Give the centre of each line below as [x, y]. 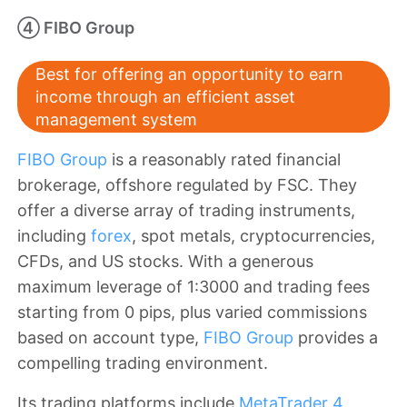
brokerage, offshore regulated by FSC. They [187, 185]
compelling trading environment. [143, 363]
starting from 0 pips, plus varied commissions [192, 313]
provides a [336, 338]
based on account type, [110, 338]
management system [116, 120]
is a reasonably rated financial [224, 160]
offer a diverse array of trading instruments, [186, 211]
